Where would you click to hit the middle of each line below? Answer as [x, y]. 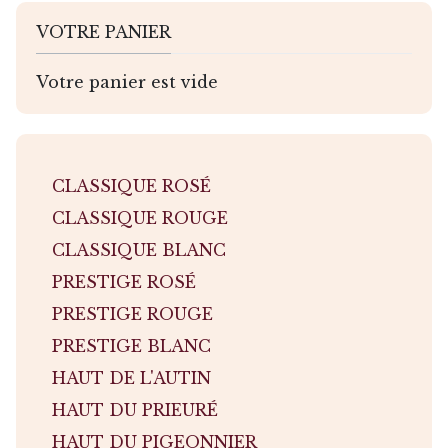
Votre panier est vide [127, 81]
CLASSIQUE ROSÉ [131, 185]
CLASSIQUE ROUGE [140, 217]
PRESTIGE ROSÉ [124, 281]
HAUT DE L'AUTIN [131, 377]
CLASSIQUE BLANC [139, 249]
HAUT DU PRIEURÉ [135, 409]
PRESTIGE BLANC [131, 345]
